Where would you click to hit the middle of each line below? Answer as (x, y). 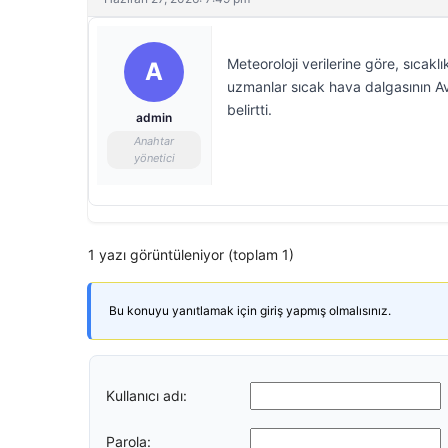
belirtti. (249, 109)
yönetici (154, 158)
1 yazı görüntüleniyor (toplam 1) (191, 254)
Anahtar (154, 141)
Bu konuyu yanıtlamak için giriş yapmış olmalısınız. (250, 310)
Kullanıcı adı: (146, 395)
